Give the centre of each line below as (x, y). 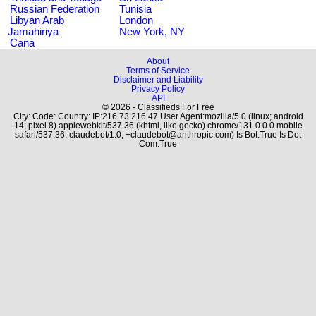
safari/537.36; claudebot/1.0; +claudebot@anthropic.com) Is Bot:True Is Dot (158, 134)
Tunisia (135, 9)
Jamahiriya (33, 31)
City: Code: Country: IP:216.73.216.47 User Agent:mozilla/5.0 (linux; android (158, 116)
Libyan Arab (37, 20)
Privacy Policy (158, 89)
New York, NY (152, 31)
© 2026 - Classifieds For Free (158, 107)
